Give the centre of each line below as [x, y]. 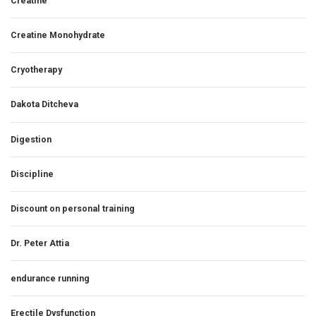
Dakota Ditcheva [44, 104]
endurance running [50, 278]
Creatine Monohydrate [58, 35]
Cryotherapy [36, 70]
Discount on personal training [73, 209]
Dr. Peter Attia [40, 243]
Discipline [32, 174]
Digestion [31, 139]
